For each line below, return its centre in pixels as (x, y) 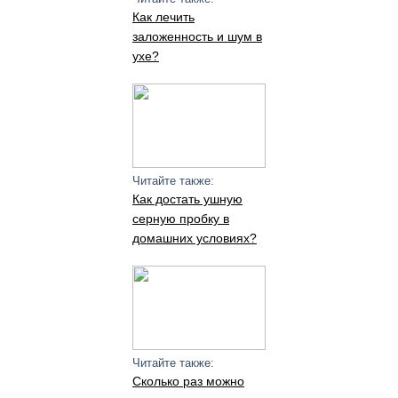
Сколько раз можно (188, 381)
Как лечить (163, 17)
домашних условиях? (194, 238)
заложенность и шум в (197, 36)
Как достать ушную (187, 199)
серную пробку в (180, 219)
